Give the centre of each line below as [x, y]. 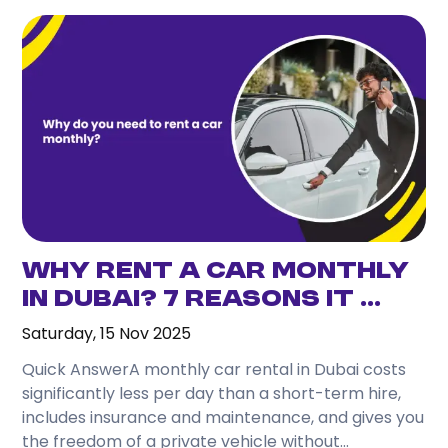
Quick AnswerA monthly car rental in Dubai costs [214, 369]
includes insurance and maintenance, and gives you [223, 417]
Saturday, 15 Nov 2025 [107, 333]
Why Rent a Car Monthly [216, 271]
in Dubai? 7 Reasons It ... [202, 299]
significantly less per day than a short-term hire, [212, 393]
